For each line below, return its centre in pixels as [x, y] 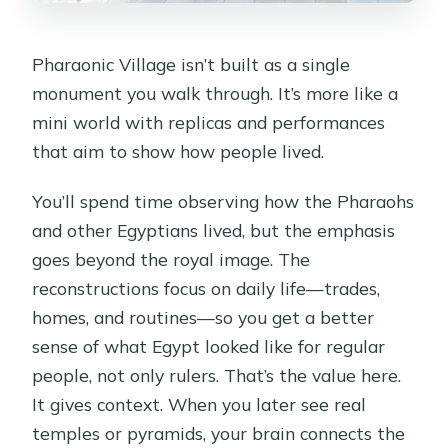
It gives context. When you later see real [199, 403]
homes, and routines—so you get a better [203, 316]
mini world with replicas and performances [209, 121]
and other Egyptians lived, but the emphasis [214, 229]
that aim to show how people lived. [178, 150]
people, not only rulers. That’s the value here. [217, 374]
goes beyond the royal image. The [171, 258]
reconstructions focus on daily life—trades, [206, 287]
